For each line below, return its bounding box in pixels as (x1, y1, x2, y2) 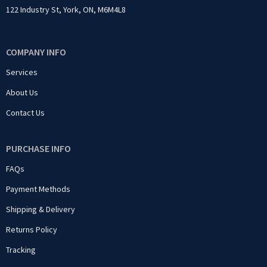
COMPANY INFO (6, 46, 66, 58)
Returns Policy (6, 224, 57, 235)
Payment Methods (6, 184, 70, 195)
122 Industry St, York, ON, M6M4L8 (6, 4, 126, 15)
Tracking (6, 244, 36, 256)
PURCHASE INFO (6, 142, 71, 155)
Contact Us (6, 107, 45, 119)
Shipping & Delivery (6, 204, 75, 215)
